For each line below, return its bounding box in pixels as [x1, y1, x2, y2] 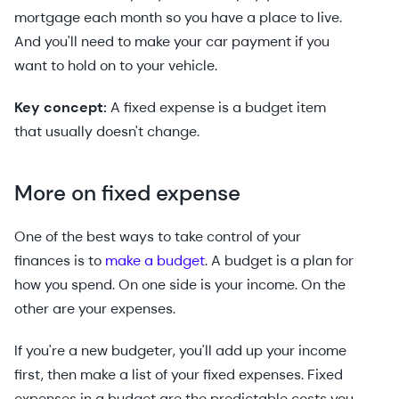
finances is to [14, 251, 105, 270]
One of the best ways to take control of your [14, 227, 301, 246]
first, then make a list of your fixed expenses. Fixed [14, 365, 343, 384]
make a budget [105, 251, 205, 270]
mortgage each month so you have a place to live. [14, 8, 342, 27]
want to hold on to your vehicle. [14, 56, 221, 75]
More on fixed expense [14, 179, 240, 207]
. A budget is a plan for [205, 251, 354, 270]
